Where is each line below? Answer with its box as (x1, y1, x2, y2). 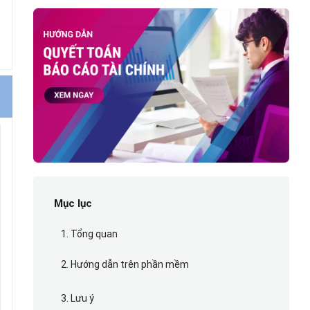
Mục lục (53, 197, 92, 210)
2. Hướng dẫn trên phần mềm (60, 257, 189, 271)
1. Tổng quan (60, 227, 118, 240)
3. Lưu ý (60, 291, 94, 304)
